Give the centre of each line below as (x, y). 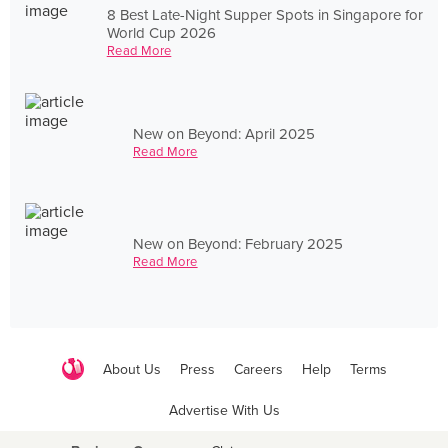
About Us (131, 369)
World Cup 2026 (161, 32)
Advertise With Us (224, 410)
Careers (258, 369)
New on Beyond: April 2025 (224, 133)
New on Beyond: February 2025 (238, 243)
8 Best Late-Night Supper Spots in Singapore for (264, 14)
